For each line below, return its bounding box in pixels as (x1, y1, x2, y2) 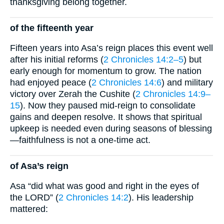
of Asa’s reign (10, 160, 68, 171)
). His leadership (128, 192, 193, 203)
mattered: (10, 204, 48, 214)
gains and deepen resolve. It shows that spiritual (10, 112, 202, 122)
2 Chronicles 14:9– (135, 89, 210, 99)
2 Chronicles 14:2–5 (103, 54, 183, 65)
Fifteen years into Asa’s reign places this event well (10, 43, 213, 53)
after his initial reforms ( (10, 54, 103, 65)
